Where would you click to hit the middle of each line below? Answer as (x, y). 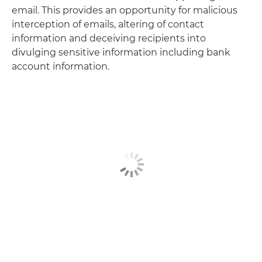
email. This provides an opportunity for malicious (125, 10)
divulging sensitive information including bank (121, 52)
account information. (61, 66)
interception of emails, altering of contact (108, 24)
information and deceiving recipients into (109, 38)
